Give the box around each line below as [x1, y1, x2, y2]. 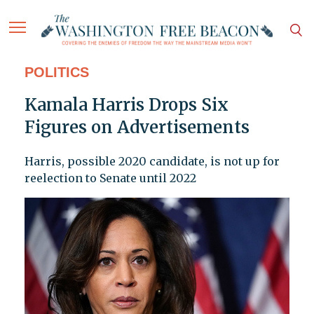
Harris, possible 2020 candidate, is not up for [24, 154, 280, 169]
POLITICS [24, 64, 89, 81]
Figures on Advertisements [24, 116, 250, 139]
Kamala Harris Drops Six [24, 94, 228, 116]
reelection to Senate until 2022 [24, 171, 196, 186]
